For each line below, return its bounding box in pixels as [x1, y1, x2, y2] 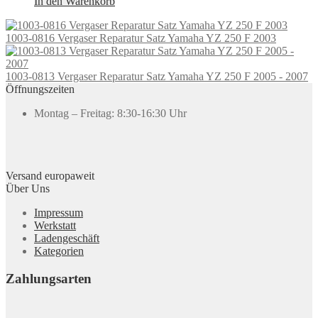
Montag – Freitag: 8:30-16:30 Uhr [34, 107, 187, 120]
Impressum [34, 207, 83, 219]
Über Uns [6, 182, 50, 195]
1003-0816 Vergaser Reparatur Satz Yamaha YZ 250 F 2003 [6, 32, 276, 45]
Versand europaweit [6, 170, 94, 182]
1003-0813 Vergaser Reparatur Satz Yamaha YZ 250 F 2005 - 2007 [6, 70, 308, 83]
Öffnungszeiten [6, 83, 75, 96]
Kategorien [34, 245, 84, 258]
